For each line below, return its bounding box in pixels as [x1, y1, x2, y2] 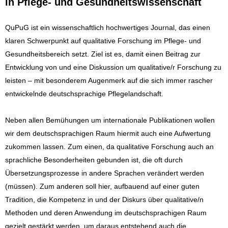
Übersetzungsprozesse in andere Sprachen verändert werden [5, 169, 204, 177]
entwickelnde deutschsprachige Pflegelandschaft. [5, 90, 163, 98]
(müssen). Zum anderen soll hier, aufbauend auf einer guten [5, 182, 199, 190]
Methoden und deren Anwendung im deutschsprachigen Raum [5, 209, 207, 217]
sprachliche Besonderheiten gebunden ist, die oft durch [5, 156, 183, 164]
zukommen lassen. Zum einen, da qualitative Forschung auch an [5, 142, 214, 151]
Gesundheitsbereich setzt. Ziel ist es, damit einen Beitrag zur [5, 50, 201, 58]
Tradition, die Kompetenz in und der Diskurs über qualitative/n [5, 195, 204, 204]
